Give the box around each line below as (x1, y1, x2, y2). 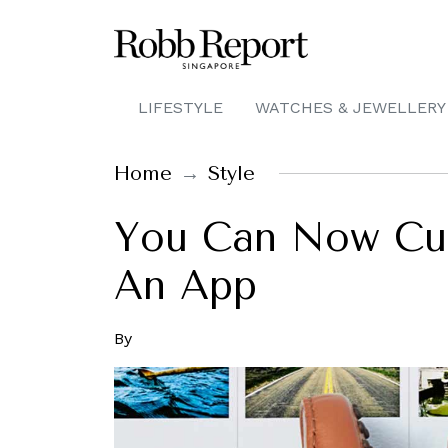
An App (114, 262, 257, 309)
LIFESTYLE (138, 98, 223, 117)
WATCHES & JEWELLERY (255, 98, 446, 117)
